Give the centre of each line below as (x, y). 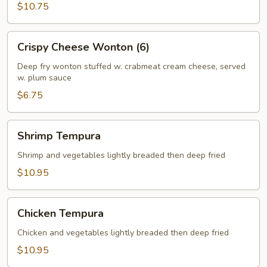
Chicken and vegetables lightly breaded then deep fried (123, 233)
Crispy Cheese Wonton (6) (83, 47)
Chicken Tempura (60, 213)
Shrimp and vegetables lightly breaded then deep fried (121, 155)
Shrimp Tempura (59, 136)
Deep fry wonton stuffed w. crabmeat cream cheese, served (131, 66)
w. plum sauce (44, 78)
